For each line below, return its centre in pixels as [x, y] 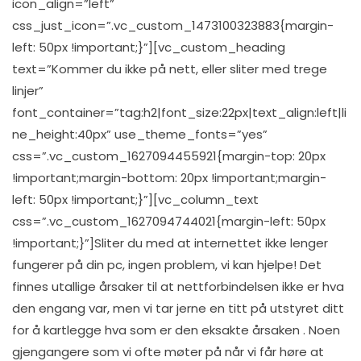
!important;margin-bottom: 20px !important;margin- [169, 178]
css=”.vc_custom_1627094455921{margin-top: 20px [169, 156]
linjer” [28, 91]
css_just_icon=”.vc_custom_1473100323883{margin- [173, 25]
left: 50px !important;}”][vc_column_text [135, 199]
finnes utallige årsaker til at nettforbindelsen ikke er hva [178, 286]
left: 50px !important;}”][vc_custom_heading [149, 47]
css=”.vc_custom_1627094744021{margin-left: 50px [169, 221]
